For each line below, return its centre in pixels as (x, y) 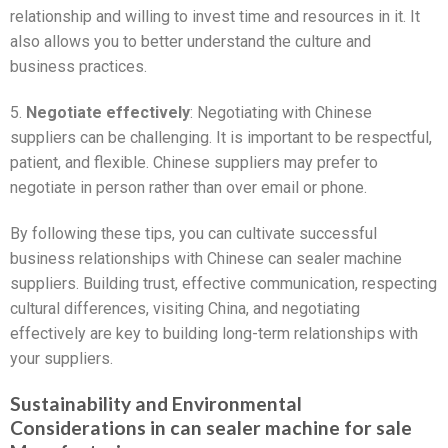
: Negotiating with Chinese (281, 113)
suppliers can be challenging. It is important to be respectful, (221, 138)
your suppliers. (61, 359)
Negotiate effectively (108, 113)
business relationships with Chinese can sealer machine (206, 259)
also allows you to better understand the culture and (190, 42)
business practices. (78, 67)
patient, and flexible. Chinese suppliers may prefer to (194, 163)
